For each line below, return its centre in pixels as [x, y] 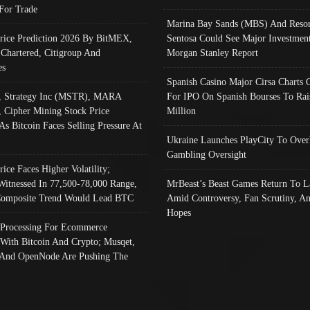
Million [181, 110]
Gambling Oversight [206, 154]
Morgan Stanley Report [212, 52]
